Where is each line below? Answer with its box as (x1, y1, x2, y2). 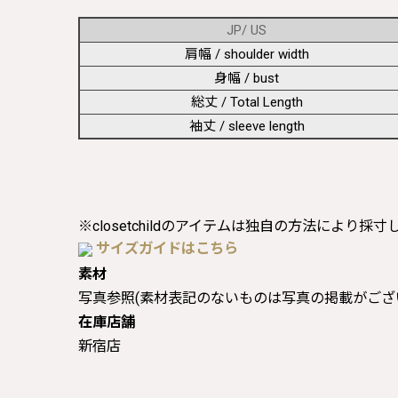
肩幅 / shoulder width (184, 45, 309, 62)
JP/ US (227, 21, 267, 38)
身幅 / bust (214, 69, 279, 86)
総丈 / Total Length (190, 93, 303, 110)
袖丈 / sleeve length (188, 117, 305, 134)
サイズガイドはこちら (96, 239, 238, 257)
